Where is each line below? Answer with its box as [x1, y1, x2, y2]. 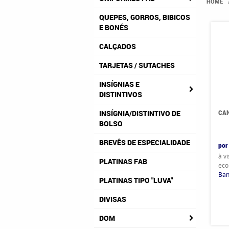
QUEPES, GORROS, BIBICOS [99, 12, 190, 22]
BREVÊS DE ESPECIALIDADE [99, 138, 190, 147]
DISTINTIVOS [99, 89, 142, 99]
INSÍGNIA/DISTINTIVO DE [99, 108, 180, 118]
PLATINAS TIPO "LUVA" [99, 175, 173, 185]
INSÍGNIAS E [99, 79, 140, 89]
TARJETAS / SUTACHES [99, 60, 175, 70]
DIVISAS [99, 194, 126, 204]
